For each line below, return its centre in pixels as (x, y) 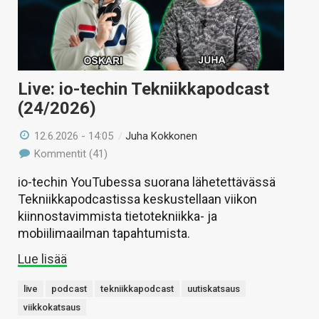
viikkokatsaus (52, 308)
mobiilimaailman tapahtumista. (104, 234)
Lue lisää (42, 259)
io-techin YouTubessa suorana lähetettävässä (147, 182)
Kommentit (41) (70, 154)
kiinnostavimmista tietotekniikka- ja (117, 216)
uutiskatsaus (214, 289)
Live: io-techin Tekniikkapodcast (143, 89)
